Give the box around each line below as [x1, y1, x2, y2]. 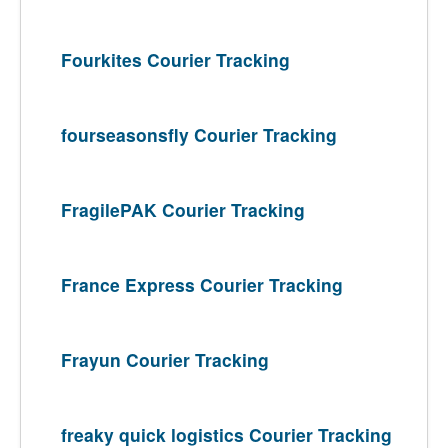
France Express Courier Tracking [61, 272, 343, 297]
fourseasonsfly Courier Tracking [61, 122, 337, 147]
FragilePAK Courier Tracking [61, 197, 305, 222]
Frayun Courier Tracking [61, 347, 269, 372]
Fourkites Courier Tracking [61, 47, 290, 72]
